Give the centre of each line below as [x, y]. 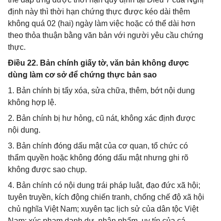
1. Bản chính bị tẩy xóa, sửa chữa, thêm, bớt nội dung [101, 91]
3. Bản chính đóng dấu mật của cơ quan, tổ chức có [98, 146]
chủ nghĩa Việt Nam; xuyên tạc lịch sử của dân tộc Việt [103, 209]
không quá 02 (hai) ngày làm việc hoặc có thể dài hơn [102, 23]
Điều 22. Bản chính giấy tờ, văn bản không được [98, 63]
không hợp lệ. [32, 102]
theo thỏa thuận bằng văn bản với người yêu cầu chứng [106, 35]
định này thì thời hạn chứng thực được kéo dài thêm [99, 12]
